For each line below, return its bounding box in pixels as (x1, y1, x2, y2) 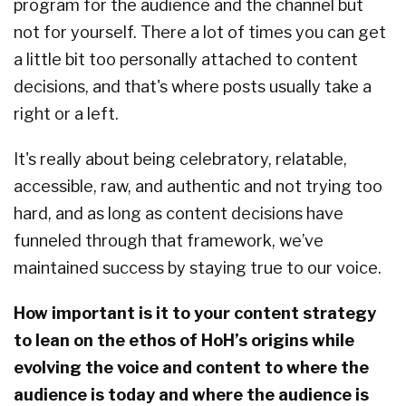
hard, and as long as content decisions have (14, 204, 343, 224)
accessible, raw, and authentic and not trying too (14, 177, 382, 197)
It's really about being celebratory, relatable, (14, 150, 347, 169)
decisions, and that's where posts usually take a (14, 77, 372, 97)
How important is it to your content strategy (14, 304, 376, 324)
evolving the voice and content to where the (14, 358, 369, 378)
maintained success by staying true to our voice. (14, 258, 382, 278)
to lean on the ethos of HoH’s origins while (14, 331, 354, 351)
